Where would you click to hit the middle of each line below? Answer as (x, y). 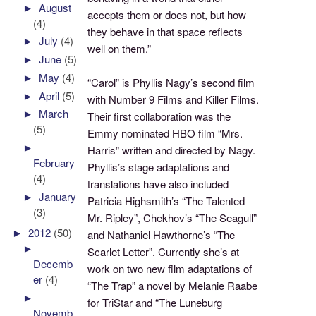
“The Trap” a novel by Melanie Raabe (173, 286)
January (58, 196)
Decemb (53, 264)
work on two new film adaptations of (170, 269)
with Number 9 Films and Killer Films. (174, 99)
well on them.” (120, 49)
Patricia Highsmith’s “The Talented (166, 201)
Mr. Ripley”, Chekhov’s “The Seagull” (172, 218)
